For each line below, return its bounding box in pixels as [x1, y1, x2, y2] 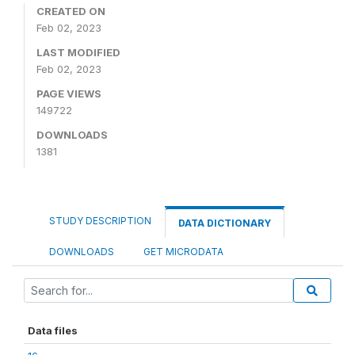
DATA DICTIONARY [178, 216, 271, 229]
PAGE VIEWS [36, 86, 101, 100]
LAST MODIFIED [36, 45, 120, 59]
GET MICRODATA [141, 245, 223, 258]
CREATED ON [36, 4, 105, 17]
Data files [28, 323, 78, 337]
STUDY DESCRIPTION [49, 214, 151, 227]
